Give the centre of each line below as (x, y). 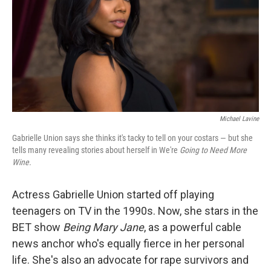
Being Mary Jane (103, 227)
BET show (38, 227)
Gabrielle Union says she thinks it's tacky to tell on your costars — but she (132, 138)
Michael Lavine (239, 119)
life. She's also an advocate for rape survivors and (130, 260)
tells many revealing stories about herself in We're (95, 150)
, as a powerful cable (193, 227)
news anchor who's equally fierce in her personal (128, 244)
